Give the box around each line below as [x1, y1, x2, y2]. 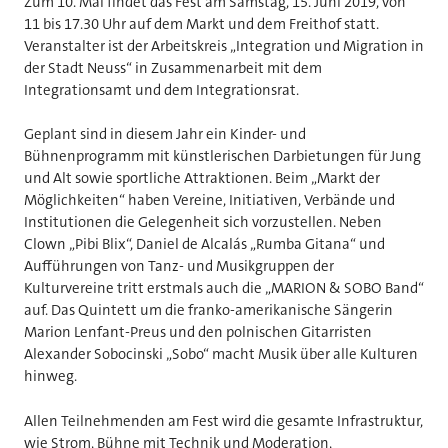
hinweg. [24, 366, 77, 387]
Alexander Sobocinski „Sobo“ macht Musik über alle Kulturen [24, 344, 418, 365]
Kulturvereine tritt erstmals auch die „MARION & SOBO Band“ [24, 278, 424, 299]
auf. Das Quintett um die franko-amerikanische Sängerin [24, 300, 393, 321]
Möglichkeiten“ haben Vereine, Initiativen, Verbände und [24, 190, 395, 211]
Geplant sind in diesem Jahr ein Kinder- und [24, 124, 306, 145]
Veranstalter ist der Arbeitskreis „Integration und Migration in [24, 35, 424, 56]
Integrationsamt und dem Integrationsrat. [24, 79, 299, 100]
